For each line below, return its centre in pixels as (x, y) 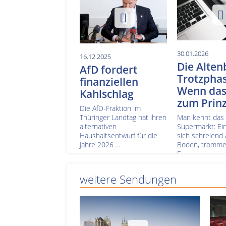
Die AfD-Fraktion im (110, 108)
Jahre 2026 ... (100, 144)
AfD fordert (108, 69)
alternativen (98, 126)
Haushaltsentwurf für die (119, 135)
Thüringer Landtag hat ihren (123, 117)
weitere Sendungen (128, 180)
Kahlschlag (107, 94)
